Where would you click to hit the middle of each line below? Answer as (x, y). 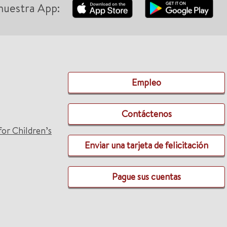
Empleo (146, 82)
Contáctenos (146, 114)
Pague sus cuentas (146, 177)
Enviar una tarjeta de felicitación (146, 145)
